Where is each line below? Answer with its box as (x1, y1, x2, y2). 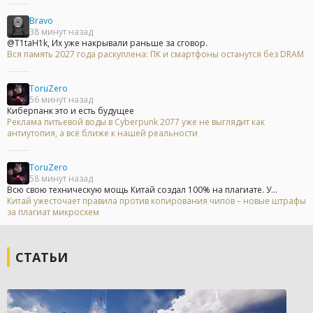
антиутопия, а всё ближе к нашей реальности (7, 127, 198, 140)
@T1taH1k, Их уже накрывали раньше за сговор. (7, 37, 208, 50)
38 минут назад (29, 26, 93, 38)
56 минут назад (29, 94, 93, 106)
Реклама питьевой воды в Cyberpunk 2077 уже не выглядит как (7, 116, 265, 129)
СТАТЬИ (15, 249, 68, 266)
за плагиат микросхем (7, 206, 99, 219)
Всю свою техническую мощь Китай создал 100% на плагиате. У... (7, 184, 277, 196)
